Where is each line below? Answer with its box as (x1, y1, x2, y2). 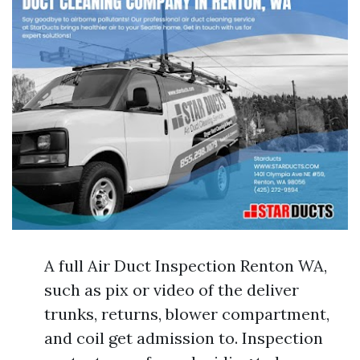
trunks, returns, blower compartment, (44, 304, 329, 325)
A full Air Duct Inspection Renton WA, (44, 256, 327, 276)
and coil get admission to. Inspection (44, 328, 323, 349)
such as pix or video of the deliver (44, 280, 299, 301)
